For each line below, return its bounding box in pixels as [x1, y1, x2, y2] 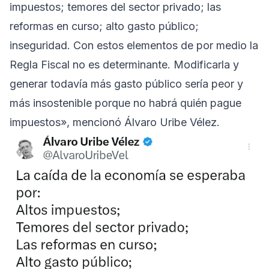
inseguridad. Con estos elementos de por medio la [10, 39, 258, 52]
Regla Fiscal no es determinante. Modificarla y [10, 58, 239, 71]
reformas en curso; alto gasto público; [10, 20, 199, 33]
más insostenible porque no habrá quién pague [10, 97, 241, 110]
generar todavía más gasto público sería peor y [10, 77, 243, 91]
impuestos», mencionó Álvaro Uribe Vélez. [10, 116, 220, 129]
